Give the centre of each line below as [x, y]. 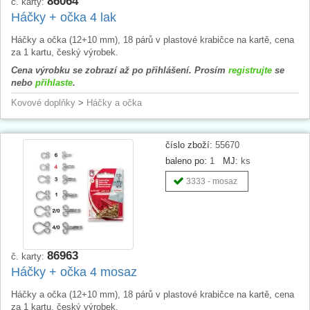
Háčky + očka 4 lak [64, 17]
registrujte [250, 70]
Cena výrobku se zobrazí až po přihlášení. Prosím [120, 70]
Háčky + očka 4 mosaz [74, 272]
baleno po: [186, 161]
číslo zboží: [189, 145]
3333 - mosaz [212, 181]
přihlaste [54, 82]
